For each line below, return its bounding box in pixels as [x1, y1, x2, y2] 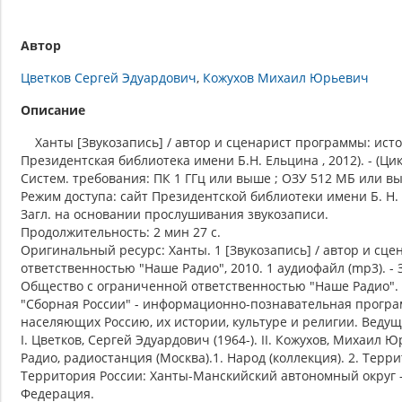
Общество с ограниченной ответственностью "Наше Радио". [21, 277, 398, 295]
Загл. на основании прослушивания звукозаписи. [21, 205, 328, 223]
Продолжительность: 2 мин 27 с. [21, 223, 221, 241]
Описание [21, 101, 85, 119]
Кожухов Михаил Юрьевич [203, 69, 369, 87]
